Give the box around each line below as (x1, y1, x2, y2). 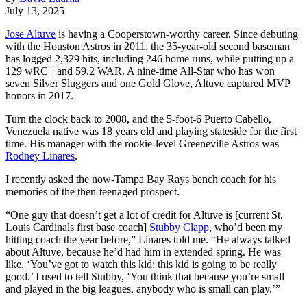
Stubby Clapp (149, 221, 209, 233)
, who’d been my (209, 221, 282, 233)
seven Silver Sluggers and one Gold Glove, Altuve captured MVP (5, 77, 290, 89)
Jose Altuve (5, 27, 56, 40)
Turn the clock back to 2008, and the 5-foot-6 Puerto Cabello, (5, 112, 271, 125)
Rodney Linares (5, 149, 75, 162)
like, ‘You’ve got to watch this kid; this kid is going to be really (5, 258, 277, 270)
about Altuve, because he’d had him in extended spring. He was (5, 245, 281, 258)
